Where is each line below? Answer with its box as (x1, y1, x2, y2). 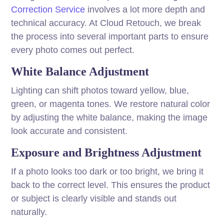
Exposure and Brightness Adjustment (11, 146, 202, 159)
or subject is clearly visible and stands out (11, 193, 177, 204)
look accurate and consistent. (11, 126, 128, 136)
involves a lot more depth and (85, 4, 205, 15)
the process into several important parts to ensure (11, 31, 209, 42)
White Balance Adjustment (11, 65, 149, 78)
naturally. (11, 207, 47, 217)
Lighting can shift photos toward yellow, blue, (11, 85, 189, 96)
